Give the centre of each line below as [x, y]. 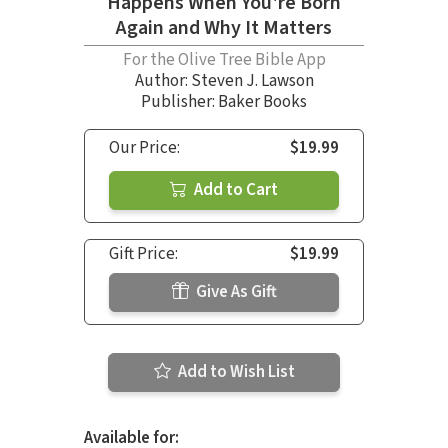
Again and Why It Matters [224, 28]
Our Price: [144, 148]
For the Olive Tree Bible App [224, 60]
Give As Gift [234, 292]
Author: [162, 81]
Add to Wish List [234, 372]
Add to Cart [234, 190]
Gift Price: [143, 254]
